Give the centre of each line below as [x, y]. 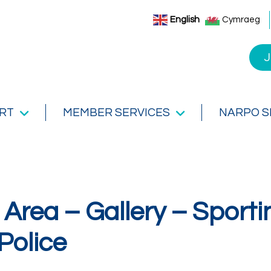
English [184, 20]
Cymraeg [241, 20]
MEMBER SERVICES [116, 113]
